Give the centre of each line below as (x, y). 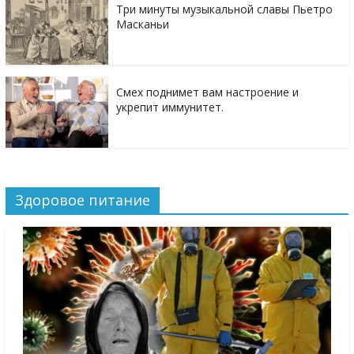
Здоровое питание (82, 200)
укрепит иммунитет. (169, 107)
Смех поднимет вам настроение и (207, 92)
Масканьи (142, 24)
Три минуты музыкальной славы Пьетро (224, 9)
